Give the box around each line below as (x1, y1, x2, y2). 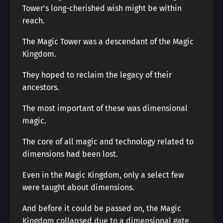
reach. (22, 16, 45, 25)
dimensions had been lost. (22, 149, 118, 159)
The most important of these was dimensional (22, 104, 188, 113)
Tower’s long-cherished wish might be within (22, 3, 182, 13)
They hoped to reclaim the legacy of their (22, 70, 172, 80)
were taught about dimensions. (22, 183, 134, 192)
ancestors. (22, 83, 59, 92)
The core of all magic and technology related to (22, 137, 194, 146)
